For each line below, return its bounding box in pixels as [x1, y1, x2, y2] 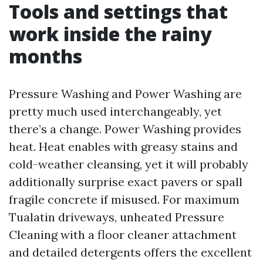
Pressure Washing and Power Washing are [9, 86, 242, 101]
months [9, 43, 82, 69]
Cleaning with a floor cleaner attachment [9, 227, 237, 242]
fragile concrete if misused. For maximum [9, 192, 240, 207]
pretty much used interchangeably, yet [9, 104, 222, 119]
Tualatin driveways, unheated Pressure [9, 210, 224, 224]
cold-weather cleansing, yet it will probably [9, 157, 248, 171]
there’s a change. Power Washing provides [9, 122, 241, 136]
